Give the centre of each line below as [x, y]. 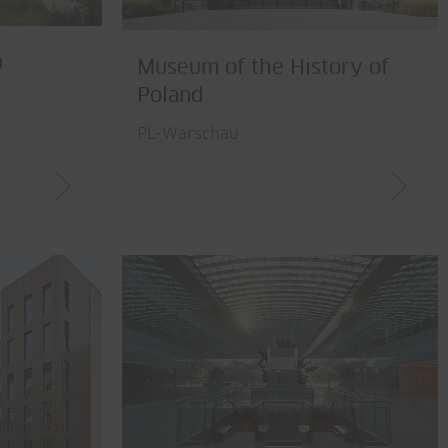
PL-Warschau [188, 133]
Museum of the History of [263, 67]
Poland [170, 95]
